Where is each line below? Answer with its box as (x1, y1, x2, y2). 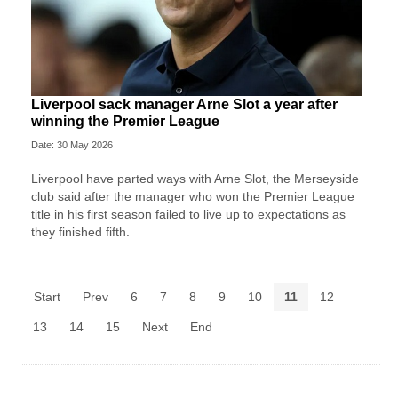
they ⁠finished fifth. (31, 225, 130, 240)
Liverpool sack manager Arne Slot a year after (31, 97, 338, 113)
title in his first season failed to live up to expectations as (31, 207, 346, 222)
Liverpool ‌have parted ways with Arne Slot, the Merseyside (31, 171, 359, 187)
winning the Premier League (31, 114, 219, 130)
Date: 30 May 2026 (31, 139, 113, 151)
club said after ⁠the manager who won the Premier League (31, 189, 354, 204)
